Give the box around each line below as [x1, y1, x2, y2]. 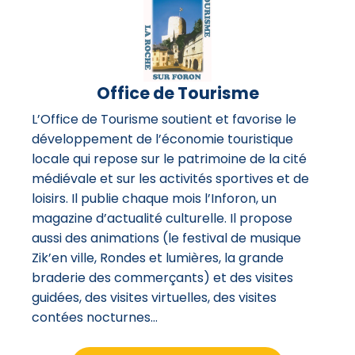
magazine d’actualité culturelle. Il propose [32, 208, 292, 227]
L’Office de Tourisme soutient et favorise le [32, 109, 296, 128]
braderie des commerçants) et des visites [32, 268, 293, 287]
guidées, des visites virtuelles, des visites [32, 288, 277, 307]
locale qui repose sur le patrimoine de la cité [32, 149, 307, 168]
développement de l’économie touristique [32, 129, 293, 148]
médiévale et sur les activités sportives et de [32, 169, 309, 188]
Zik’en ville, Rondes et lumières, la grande [32, 248, 284, 267]
